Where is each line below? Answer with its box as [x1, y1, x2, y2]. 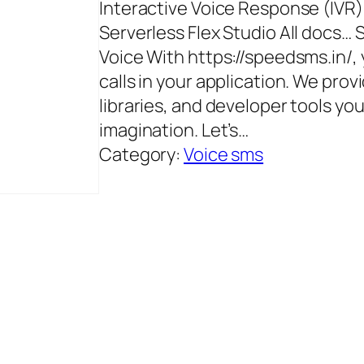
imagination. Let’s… [99, 118, 249, 143]
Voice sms [184, 142, 264, 167]
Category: [99, 142, 184, 167]
